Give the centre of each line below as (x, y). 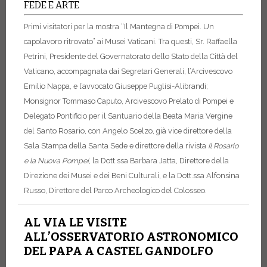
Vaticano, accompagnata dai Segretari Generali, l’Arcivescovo (128, 72)
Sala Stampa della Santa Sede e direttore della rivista (116, 146)
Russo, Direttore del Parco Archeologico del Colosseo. (115, 191)
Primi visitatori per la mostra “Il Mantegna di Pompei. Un (119, 27)
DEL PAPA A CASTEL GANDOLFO (119, 251)
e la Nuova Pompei (56, 161)
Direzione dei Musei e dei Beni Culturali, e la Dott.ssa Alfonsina (132, 176)
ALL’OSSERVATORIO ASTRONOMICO (131, 237)
